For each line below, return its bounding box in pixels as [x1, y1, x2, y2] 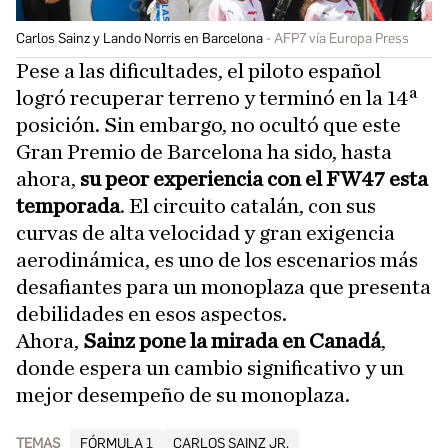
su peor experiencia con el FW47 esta [76, 167, 428, 190]
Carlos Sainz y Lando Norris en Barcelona [16, 29, 263, 47]
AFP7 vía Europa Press [274, 29, 409, 47]
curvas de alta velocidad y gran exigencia [16, 221, 395, 244]
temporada [16, 194, 120, 217]
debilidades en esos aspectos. [16, 302, 287, 325]
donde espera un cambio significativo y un [16, 356, 404, 379]
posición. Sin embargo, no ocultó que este [16, 113, 401, 136]
